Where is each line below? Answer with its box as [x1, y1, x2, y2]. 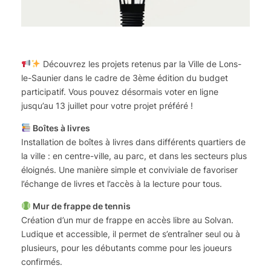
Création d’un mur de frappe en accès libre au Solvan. [21, 214, 233, 225]
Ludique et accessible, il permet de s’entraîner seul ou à [21, 228, 240, 239]
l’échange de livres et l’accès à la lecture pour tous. [21, 178, 222, 189]
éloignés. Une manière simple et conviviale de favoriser [21, 164, 238, 175]
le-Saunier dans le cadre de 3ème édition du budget [21, 72, 228, 83]
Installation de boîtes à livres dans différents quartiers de [21, 136, 246, 147]
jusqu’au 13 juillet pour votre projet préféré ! [21, 100, 193, 111]
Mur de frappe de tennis [30, 200, 131, 211]
